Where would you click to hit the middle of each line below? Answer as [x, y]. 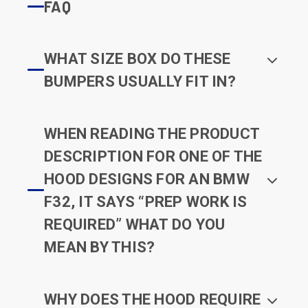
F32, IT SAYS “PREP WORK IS [146, 201]
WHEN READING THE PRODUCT [152, 133]
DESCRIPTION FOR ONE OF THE [153, 156]
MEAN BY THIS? [100, 247]
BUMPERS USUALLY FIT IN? [140, 81]
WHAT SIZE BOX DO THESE [137, 58]
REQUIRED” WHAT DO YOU [135, 224]
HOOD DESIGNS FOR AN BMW [147, 179]
